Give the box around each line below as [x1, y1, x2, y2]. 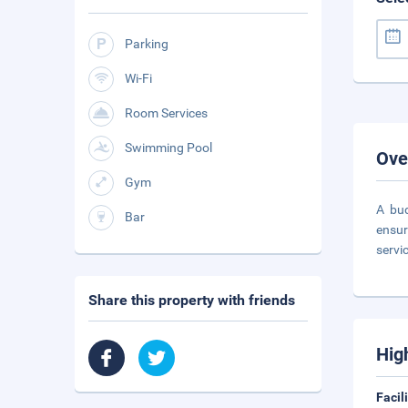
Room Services [125, 106, 208, 120]
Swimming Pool [125, 140, 212, 155]
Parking [125, 36, 168, 51]
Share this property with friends [88, 291, 295, 309]
